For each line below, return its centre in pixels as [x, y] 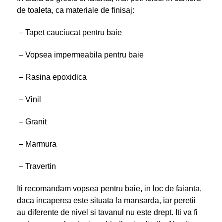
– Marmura [36, 144]
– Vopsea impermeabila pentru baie [80, 55]
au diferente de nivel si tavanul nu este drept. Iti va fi [107, 212]
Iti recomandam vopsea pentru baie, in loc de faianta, [109, 188]
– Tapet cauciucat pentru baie [69, 32]
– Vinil [29, 99]
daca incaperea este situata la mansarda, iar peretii [106, 200]
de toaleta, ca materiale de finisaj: [75, 10]
